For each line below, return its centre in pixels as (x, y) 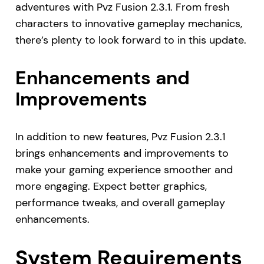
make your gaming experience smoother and (124, 169)
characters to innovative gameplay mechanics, (128, 23)
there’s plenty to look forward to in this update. (131, 40)
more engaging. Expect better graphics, (111, 186)
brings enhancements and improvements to (122, 153)
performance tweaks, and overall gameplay (120, 202)
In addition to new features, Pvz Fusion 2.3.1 (120, 136)
